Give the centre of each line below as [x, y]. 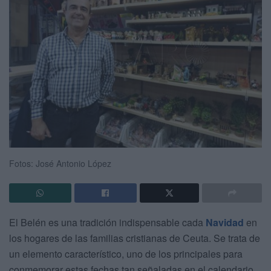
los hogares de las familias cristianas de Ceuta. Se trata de [135, 238]
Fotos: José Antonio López [60, 163]
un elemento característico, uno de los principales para [126, 253]
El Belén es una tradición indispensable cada [107, 222]
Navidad [225, 222]
